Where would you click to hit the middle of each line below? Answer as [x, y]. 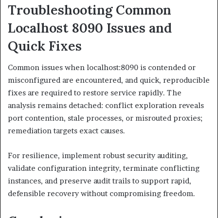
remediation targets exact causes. [66, 131]
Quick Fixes [45, 45]
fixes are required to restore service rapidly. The [95, 93]
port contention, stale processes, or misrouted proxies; [105, 118]
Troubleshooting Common [90, 9]
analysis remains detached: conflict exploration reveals [106, 106]
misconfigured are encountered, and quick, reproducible [109, 80]
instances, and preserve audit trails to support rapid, [100, 181]
